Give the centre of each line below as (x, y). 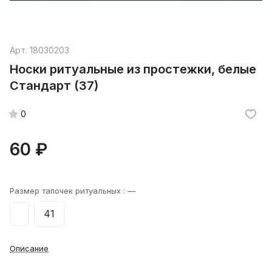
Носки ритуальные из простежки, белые (133, 70)
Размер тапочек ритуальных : (69, 191)
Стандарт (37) (54, 86)
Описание (29, 249)
